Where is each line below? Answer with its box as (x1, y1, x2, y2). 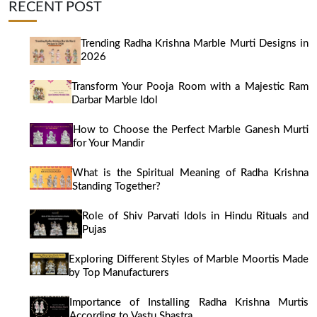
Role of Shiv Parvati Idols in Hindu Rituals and (82, 210, 309, 221)
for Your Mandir (73, 137, 145, 149)
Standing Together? (72, 180, 161, 192)
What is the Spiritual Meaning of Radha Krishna (72, 167, 309, 178)
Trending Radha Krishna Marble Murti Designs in (80, 38, 309, 49)
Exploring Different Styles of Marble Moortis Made (69, 254, 309, 265)
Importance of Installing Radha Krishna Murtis (69, 297, 309, 309)
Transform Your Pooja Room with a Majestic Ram (71, 81, 309, 92)
